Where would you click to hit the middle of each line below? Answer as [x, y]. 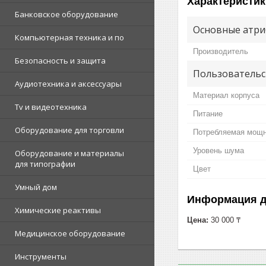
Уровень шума [218, 150]
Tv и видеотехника [51, 107]
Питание [208, 113]
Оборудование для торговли [69, 130]
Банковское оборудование [66, 14]
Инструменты [41, 256]
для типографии [45, 164]
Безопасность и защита [60, 61]
